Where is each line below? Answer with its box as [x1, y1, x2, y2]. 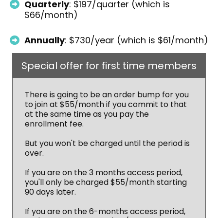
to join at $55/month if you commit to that [25, 98, 187, 110]
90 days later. [25, 186, 76, 198]
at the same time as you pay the [25, 108, 149, 120]
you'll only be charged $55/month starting [25, 176, 187, 188]
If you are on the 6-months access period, [25, 205, 185, 217]
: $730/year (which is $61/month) [65, 34, 208, 46]
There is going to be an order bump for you [25, 89, 189, 100]
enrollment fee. [25, 118, 84, 129]
